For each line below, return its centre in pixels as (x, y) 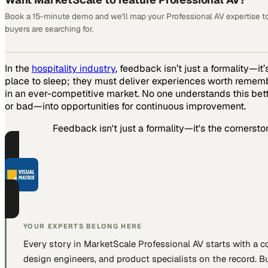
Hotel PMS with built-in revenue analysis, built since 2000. (141, 187)
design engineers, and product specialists (110, 258)
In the (18, 68)
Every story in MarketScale (81, 243)
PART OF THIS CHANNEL (86, 161)
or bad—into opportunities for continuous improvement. (125, 106)
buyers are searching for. (49, 28)
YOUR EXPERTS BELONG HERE (83, 226)
